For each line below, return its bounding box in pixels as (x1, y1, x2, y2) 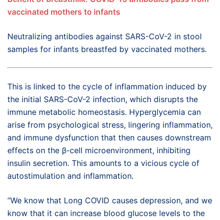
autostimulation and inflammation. (7, 171, 134, 181)
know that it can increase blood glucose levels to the (7, 208, 205, 218)
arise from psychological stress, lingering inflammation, (7, 120, 213, 130)
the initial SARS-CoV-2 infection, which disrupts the (7, 94, 198, 104)
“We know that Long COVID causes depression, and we (7, 195, 212, 205)
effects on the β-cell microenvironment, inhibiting (7, 145, 191, 155)
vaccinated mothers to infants (7, 7, 120, 17)
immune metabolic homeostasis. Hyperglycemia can (7, 107, 201, 117)
